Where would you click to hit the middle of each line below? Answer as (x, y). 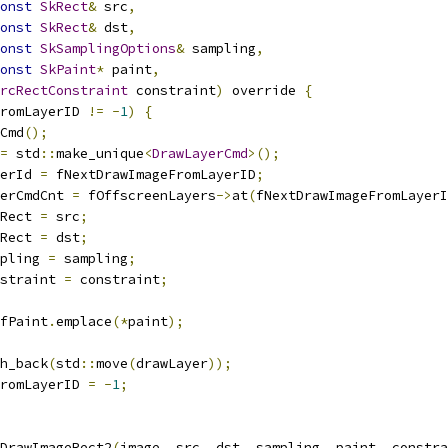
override (264, 90)
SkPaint (68, 69)
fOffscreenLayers (148, 195)
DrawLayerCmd (200, 153)
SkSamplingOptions (108, 48)
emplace (84, 321)
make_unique (100, 153)
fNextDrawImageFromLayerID (152, 174)
